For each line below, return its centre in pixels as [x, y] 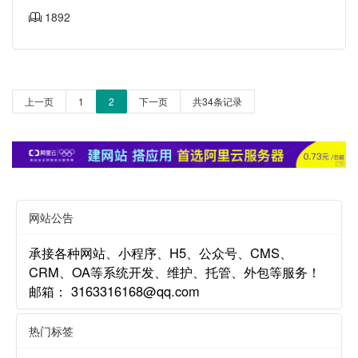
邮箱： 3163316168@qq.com [114, 291]
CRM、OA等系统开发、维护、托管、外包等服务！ [175, 272]
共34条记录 [217, 101]
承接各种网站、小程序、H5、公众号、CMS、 [161, 253]
